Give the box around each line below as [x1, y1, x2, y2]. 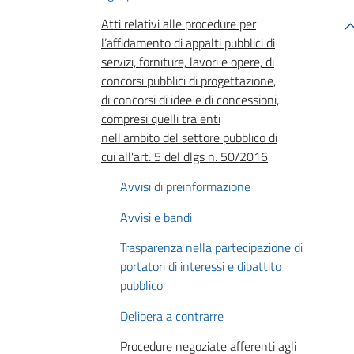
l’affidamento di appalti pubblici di [101, 33, 275, 53]
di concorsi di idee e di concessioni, [101, 90, 279, 110]
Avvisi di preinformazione [120, 177, 250, 197]
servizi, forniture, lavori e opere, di [101, 52, 274, 72]
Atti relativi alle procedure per [101, 14, 256, 34]
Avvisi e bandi [120, 207, 192, 227]
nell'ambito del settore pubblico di [101, 128, 277, 148]
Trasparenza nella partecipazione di [120, 238, 303, 258]
